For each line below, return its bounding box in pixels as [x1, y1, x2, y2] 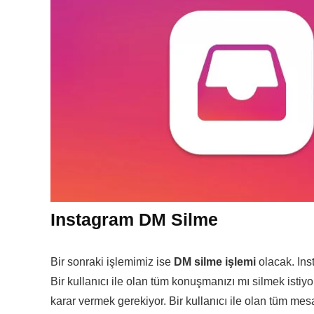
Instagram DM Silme [50, 209, 218, 229]
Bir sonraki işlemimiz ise [50, 255, 174, 268]
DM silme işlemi [174, 255, 256, 268]
